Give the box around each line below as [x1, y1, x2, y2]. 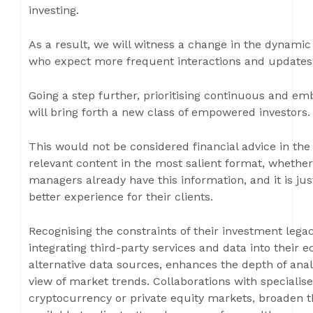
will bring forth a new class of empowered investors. [29, 105, 310, 119]
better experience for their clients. [29, 190, 213, 203]
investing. [29, 3, 79, 17]
